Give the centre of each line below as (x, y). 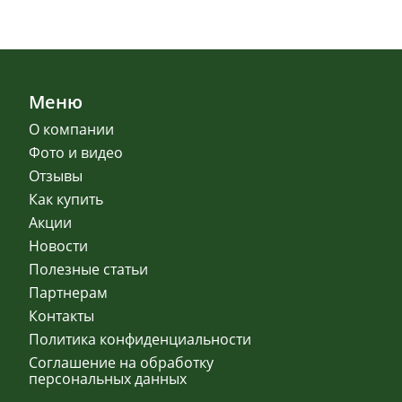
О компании (72, 129)
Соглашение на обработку (122, 362)
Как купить (66, 199)
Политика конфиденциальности (140, 339)
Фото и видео (76, 152)
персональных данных (108, 378)
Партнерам (69, 292)
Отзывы (56, 175)
